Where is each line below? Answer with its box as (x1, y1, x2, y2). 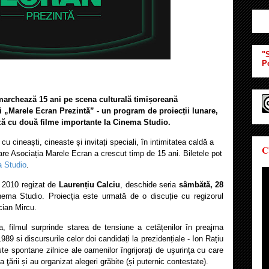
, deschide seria (120, 180, 179, 189)
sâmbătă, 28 (178, 180, 223, 189)
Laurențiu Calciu (58, 180, 120, 189)
